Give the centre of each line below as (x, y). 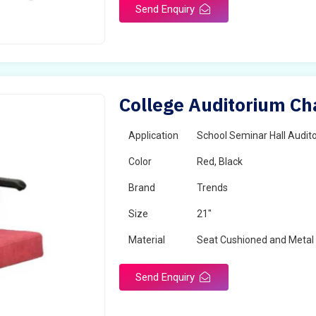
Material (147, 240)
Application (154, 135)
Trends (213, 188)
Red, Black (220, 162)
